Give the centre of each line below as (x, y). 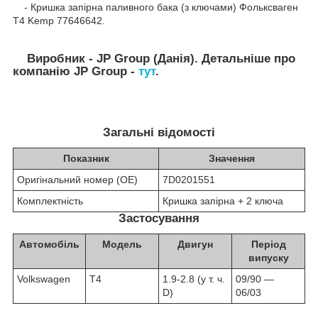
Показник (86, 158)
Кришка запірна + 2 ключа (223, 201)
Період (268, 244)
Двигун (195, 244)
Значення (232, 158)
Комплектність (50, 201)
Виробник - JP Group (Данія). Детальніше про (154, 58)
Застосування (159, 218)
